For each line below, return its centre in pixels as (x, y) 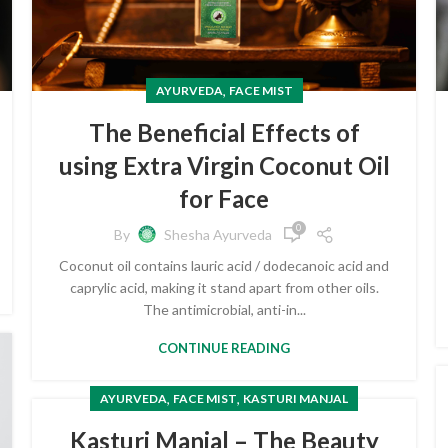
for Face (224, 198)
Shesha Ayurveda (217, 235)
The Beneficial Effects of (224, 132)
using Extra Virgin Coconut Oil (224, 165)
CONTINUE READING (224, 347)
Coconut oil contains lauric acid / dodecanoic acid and (224, 265)
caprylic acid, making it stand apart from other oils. (224, 287)
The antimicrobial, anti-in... (224, 309)
